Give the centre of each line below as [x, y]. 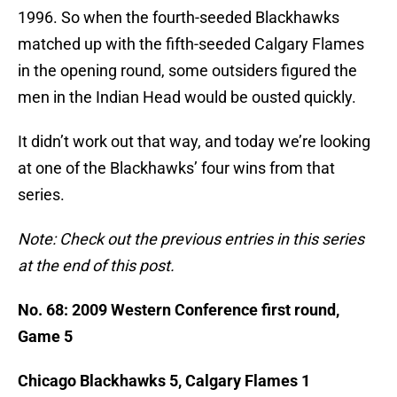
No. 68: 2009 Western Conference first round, [179, 310]
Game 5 [45, 337]
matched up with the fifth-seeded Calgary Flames [191, 44]
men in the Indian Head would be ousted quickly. [187, 97]
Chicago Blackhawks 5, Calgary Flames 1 [164, 381]
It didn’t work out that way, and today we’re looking [194, 142]
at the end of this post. [96, 266]
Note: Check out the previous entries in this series [191, 239]
